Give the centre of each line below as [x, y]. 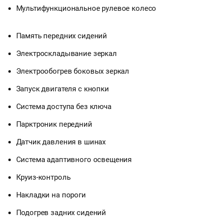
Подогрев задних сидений [61, 213]
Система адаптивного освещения [74, 160]
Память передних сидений [62, 36]
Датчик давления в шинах [61, 142]
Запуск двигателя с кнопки [62, 89]
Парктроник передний [54, 124]
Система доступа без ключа [64, 107]
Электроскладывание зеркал [66, 54]
